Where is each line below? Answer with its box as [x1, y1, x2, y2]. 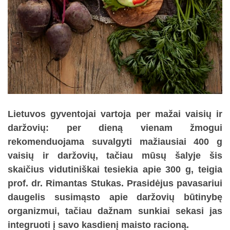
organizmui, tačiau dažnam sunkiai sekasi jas [8, 205, 222, 216]
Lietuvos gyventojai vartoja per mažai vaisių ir [8, 108, 222, 119]
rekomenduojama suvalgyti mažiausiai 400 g [8, 136, 222, 147]
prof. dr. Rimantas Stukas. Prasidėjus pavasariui [8, 178, 222, 188]
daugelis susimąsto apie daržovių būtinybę [8, 191, 222, 202]
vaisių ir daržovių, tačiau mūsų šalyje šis [8, 150, 222, 161]
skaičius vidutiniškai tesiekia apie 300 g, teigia [8, 164, 222, 175]
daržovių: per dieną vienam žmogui [8, 122, 222, 133]
